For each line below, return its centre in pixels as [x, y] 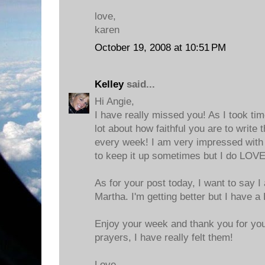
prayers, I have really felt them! [164, 237]
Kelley [109, 84]
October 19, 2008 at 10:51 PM [160, 47]
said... [139, 84]
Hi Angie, [114, 101]
